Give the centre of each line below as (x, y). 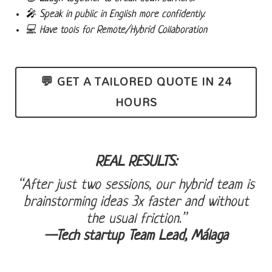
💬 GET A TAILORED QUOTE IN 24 (136, 82)
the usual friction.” (136, 219)
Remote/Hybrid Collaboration (152, 30)
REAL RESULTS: (136, 162)
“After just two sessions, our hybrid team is (136, 185)
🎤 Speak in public (62, 14)
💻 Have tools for (61, 30)
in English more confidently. (151, 14)
